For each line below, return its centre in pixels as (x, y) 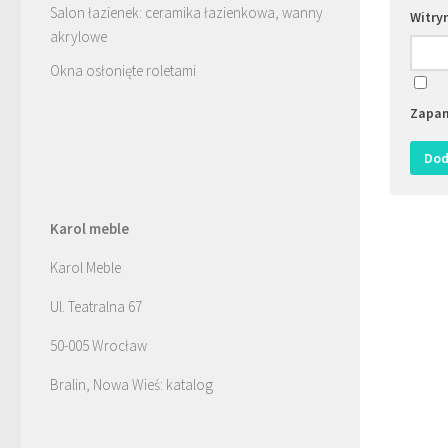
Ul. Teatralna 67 (96, 306)
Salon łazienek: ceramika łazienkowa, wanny (186, 12)
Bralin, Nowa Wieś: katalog (131, 384)
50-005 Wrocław (98, 345)
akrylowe (78, 36)
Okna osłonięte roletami (123, 70)
